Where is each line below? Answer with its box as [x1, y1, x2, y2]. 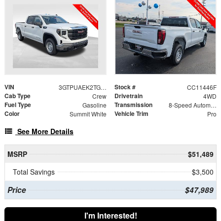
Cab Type [4, 91, 31, 100]
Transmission [114, 100, 152, 109]
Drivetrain [114, 91, 143, 100]
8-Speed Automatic [210, 100, 217, 109]
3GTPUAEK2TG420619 [100, 82, 107, 91]
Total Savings [13, 166, 55, 177]
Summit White [69, 109, 107, 118]
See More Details [17, 126, 74, 136]
